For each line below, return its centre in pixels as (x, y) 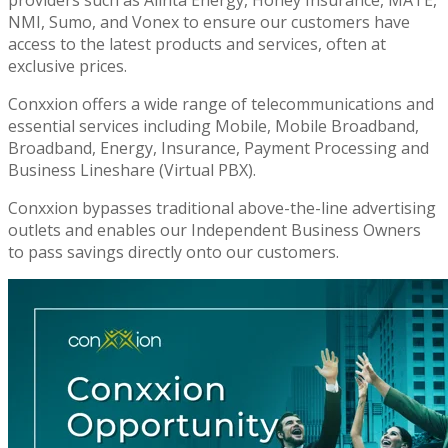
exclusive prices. (67, 65)
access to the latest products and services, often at (197, 43)
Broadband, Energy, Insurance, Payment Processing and (218, 147)
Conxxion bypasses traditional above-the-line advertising (222, 207)
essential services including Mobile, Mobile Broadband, (213, 125)
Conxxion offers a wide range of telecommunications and (221, 103)
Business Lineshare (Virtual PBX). (132, 169)
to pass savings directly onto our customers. (173, 251)
